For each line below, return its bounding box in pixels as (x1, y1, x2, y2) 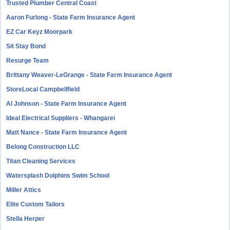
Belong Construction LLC (6, 143, 80, 150)
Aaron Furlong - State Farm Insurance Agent (6, 14, 136, 21)
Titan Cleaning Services (6, 158, 76, 165)
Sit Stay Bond (6, 43, 46, 50)
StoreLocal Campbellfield (6, 86, 80, 93)
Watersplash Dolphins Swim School (6, 172, 110, 179)
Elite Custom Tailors (6, 201, 65, 208)
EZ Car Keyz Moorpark (6, 28, 73, 35)
